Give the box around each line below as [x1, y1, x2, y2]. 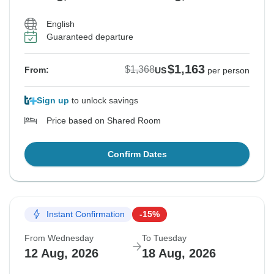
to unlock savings [69, 95, 138, 105]
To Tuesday [142, 232, 187, 243]
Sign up [37, 95, 69, 105]
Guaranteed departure [46, 31, 133, 42]
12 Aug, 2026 [24, 246, 98, 260]
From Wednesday [24, 232, 94, 243]
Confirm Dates [107, 149, 167, 159]
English [46, 18, 75, 29]
